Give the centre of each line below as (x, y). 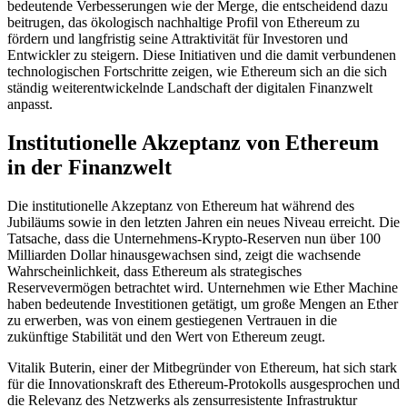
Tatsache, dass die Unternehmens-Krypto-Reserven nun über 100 (194, 238)
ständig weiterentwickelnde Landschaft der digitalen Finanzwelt (190, 87)
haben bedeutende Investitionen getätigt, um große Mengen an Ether (203, 303)
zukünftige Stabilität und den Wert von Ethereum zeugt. (166, 336)
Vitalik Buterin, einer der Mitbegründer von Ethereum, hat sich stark (202, 367)
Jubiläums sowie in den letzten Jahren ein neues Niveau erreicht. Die (203, 222)
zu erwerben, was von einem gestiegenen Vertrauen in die (172, 320)
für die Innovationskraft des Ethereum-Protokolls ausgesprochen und (203, 383)
